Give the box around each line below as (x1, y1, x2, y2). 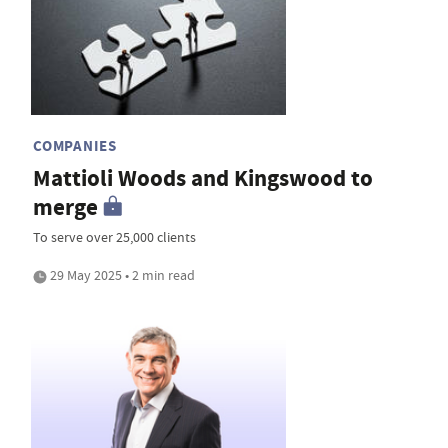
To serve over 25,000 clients (33, 228, 196, 247)
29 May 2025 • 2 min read (47, 266, 195, 285)
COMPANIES (33, 136, 117, 157)
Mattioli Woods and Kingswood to (33, 163, 373, 195)
